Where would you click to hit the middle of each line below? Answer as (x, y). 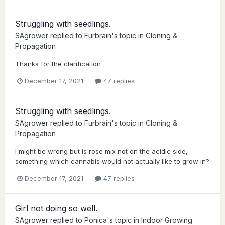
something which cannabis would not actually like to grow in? (112, 161)
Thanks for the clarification (58, 64)
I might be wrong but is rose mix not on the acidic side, (101, 151)
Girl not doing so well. (56, 208)
